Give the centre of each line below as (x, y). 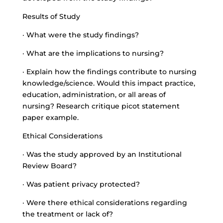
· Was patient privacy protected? (81, 184)
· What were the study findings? (80, 35)
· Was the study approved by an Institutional (102, 154)
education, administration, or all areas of (94, 95)
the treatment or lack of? (67, 214)
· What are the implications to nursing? (93, 53)
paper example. (50, 117)
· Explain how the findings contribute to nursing (109, 72)
